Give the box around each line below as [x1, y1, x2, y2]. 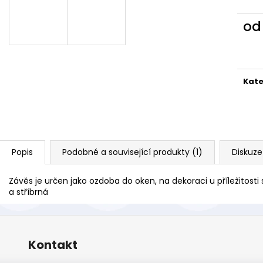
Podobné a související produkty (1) [62, 146, 203, 158]
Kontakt [28, 236, 77, 253]
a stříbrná [9, 186, 48, 198]
